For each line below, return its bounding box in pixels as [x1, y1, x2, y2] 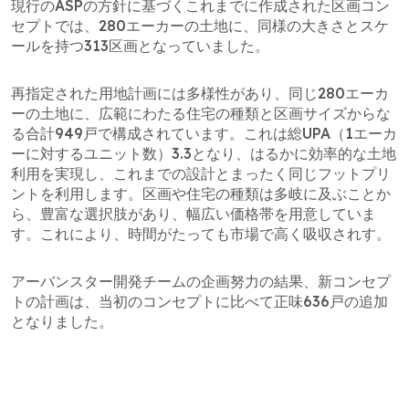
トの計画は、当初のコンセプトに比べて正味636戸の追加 [11, 291, 388, 310]
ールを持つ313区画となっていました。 [11, 36, 269, 55]
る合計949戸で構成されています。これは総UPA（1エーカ [11, 123, 397, 142]
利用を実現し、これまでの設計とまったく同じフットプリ [11, 163, 391, 183]
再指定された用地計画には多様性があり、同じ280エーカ [11, 83, 389, 102]
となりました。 [11, 311, 113, 330]
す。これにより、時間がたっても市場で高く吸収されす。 [11, 224, 391, 243]
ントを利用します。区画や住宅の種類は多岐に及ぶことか [11, 184, 391, 203]
